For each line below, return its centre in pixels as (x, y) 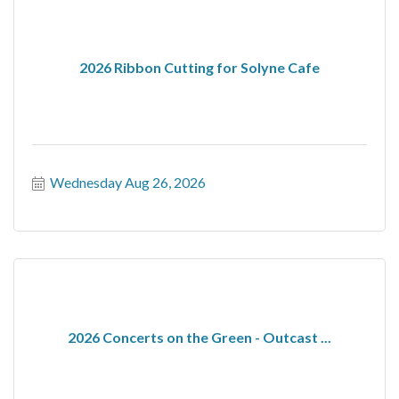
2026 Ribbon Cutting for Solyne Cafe (199, 67)
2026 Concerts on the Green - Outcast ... (199, 337)
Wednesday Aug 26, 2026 (128, 182)
